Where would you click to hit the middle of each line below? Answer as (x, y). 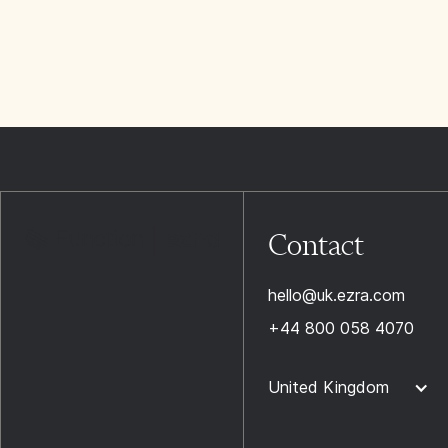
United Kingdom (328, 387)
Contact (315, 244)
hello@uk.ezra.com (336, 295)
